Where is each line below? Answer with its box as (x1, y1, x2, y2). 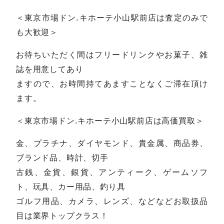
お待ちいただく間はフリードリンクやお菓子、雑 (16, 49, 208, 59)
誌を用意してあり (16, 63, 83, 74)
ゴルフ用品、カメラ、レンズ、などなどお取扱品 (16, 195, 208, 206)
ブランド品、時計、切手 (16, 152, 108, 162)
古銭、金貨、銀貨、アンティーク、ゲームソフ (16, 166, 208, 177)
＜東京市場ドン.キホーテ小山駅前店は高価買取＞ (16, 115, 204, 125)
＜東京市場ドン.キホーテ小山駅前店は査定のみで (16, 12, 208, 22)
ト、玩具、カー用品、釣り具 (16, 181, 125, 191)
